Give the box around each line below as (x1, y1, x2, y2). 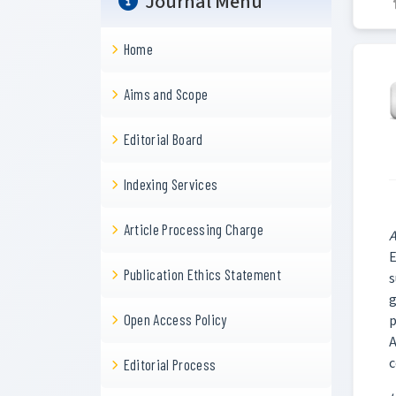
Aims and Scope (123, 85, 209, 103)
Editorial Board (123, 130, 203, 148)
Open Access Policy (123, 310, 227, 328)
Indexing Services (123, 175, 218, 193)
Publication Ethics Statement (123, 265, 282, 283)
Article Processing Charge (123, 220, 264, 238)
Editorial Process (123, 355, 217, 373)
